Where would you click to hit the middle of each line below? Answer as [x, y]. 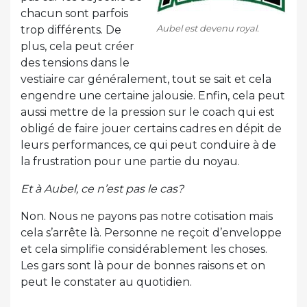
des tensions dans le [75, 63]
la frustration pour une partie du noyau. [130, 162]
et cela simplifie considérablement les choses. [144, 249]
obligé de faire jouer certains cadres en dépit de [151, 129]
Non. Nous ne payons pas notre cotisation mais [147, 217]
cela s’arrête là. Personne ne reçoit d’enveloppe [151, 233]
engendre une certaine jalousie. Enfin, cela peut [153, 96]
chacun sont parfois [74, 14]
